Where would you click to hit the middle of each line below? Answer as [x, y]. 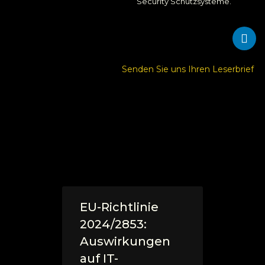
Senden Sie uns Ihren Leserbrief [189, 69]
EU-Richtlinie [119, 207]
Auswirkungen [125, 241]
